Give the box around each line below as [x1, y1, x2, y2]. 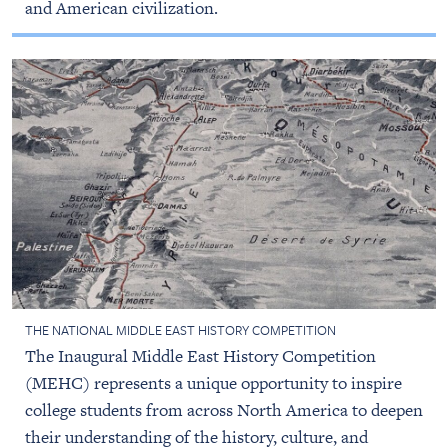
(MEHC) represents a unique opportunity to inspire [24, 370, 402, 395]
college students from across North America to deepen [24, 397, 423, 422]
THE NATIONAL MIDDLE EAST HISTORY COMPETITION [24, 319, 336, 340]
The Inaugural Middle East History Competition [24, 343, 376, 368]
